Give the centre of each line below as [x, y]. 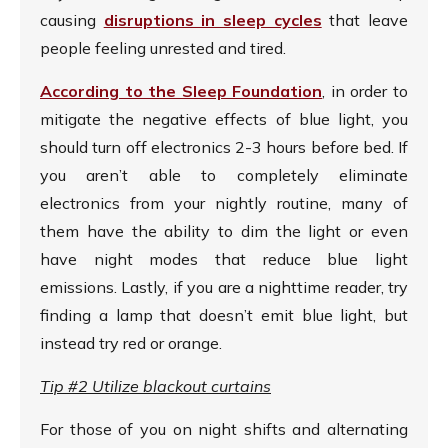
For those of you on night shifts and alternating [224, 429]
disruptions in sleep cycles [212, 20]
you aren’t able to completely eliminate [224, 175]
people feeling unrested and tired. [163, 48]
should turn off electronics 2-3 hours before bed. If [224, 147]
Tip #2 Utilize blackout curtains [155, 386]
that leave [365, 20]
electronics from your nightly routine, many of [224, 203]
